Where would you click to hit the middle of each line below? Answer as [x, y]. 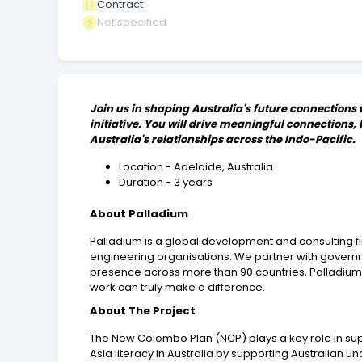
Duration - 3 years [166, 182]
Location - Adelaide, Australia [196, 166]
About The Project [143, 310]
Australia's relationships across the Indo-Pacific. [223, 139]
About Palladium [139, 213]
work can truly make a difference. [178, 287]
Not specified [132, 22]
